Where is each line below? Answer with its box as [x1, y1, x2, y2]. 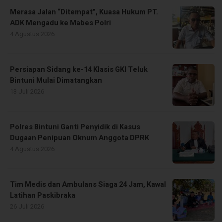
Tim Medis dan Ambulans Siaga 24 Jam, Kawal [10, 179, 166, 190]
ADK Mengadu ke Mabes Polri [10, 17, 111, 28]
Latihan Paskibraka [10, 190, 75, 201]
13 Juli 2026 [10, 86, 44, 96]
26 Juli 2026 [10, 201, 44, 211]
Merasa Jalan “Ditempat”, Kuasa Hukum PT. [10, 6, 158, 17]
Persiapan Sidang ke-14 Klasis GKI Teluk [10, 64, 148, 75]
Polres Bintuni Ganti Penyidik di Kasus [10, 121, 140, 132]
